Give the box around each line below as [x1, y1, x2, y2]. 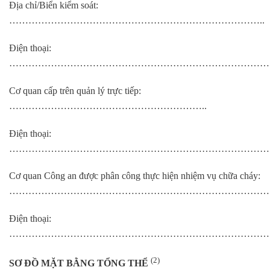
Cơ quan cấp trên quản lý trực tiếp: [9, 85, 141, 96]
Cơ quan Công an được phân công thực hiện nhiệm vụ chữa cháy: [9, 171, 260, 181]
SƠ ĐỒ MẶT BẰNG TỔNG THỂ [9, 258, 151, 269]
